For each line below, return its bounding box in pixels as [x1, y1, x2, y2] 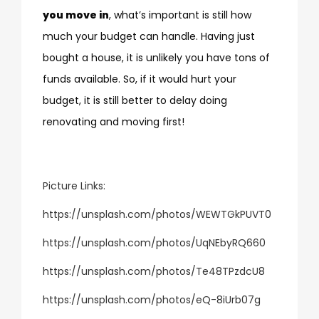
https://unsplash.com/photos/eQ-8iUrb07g [43, 292, 261, 307]
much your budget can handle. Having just [43, 28, 255, 43]
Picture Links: [43, 178, 105, 193]
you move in [43, 7, 109, 22]
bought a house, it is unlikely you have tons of [43, 50, 270, 65]
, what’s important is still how [109, 7, 251, 22]
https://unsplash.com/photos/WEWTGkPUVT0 [43, 206, 271, 221]
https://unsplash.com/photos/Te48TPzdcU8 [43, 263, 265, 278]
